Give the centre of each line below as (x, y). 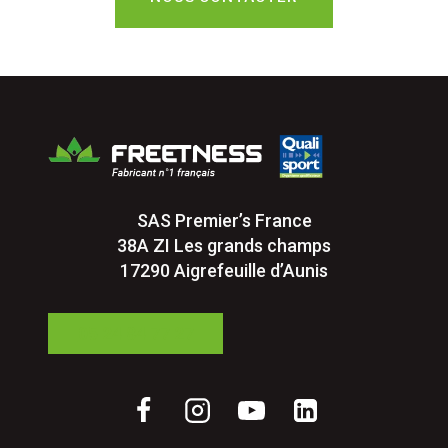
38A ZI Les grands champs (224, 245)
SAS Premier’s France (224, 220)
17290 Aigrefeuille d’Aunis (224, 270)
